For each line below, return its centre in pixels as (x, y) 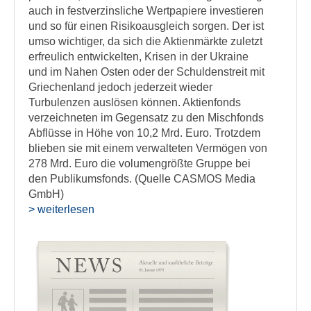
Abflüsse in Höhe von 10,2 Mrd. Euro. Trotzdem (144, 133)
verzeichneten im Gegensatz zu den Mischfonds (146, 118)
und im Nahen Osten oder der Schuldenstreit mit (146, 72)
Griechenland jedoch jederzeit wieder (120, 87)
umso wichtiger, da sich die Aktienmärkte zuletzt (145, 41)
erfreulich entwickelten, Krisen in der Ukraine (138, 57)
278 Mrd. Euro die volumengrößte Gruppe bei (140, 163)
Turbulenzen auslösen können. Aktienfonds (135, 102)
